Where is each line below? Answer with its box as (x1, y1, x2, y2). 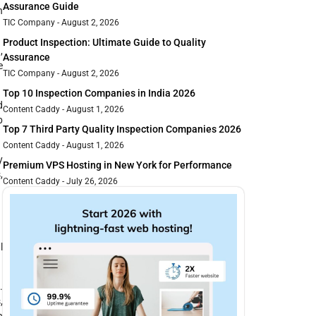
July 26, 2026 (64, 176, 118, 187)
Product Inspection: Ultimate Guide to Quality (3, 37, 206, 49)
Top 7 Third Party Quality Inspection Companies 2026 (3, 123, 241, 135)
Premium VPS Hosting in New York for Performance (3, 159, 232, 171)
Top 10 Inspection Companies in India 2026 (3, 87, 195, 99)
